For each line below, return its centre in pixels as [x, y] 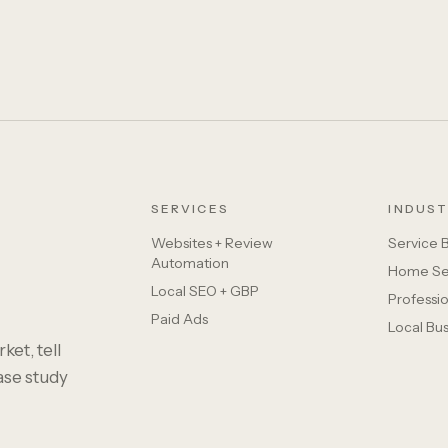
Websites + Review [211, 243]
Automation [189, 263]
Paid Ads [179, 319]
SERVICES [189, 208]
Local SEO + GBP [204, 291]
